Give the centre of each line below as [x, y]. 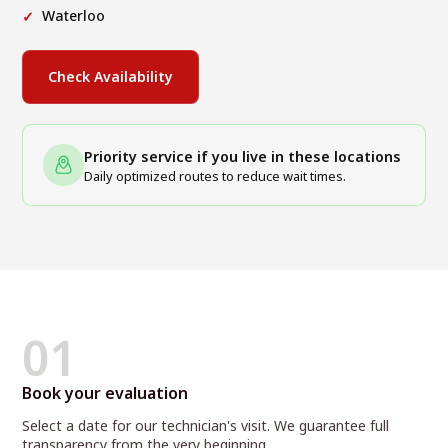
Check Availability [111, 77]
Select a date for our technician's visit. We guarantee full [206, 426]
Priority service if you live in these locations [243, 157]
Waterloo [74, 16]
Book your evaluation [105, 393]
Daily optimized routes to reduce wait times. [215, 176]
